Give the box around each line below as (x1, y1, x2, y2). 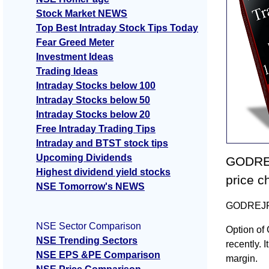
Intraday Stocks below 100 (36, 80, 156, 91)
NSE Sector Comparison (36, 221, 141, 232)
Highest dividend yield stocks (36, 167, 171, 178)
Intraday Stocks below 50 (36, 95, 150, 106)
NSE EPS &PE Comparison (36, 250, 160, 261)
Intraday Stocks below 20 (36, 109, 150, 120)
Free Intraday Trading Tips (36, 124, 156, 134)
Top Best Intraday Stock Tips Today (36, 23, 198, 34)
